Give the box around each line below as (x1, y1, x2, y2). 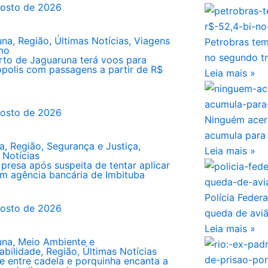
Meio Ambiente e (17, 236, 95, 248)
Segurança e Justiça (46, 140, 138, 152)
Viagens (133, 35, 170, 47)
